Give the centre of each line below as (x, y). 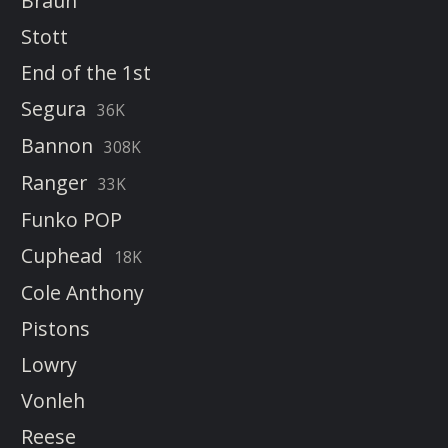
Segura (53, 109)
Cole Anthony (82, 293)
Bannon (57, 146)
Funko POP (71, 220)
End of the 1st (86, 73)
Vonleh (53, 401)
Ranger (54, 183)
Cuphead (62, 256)
